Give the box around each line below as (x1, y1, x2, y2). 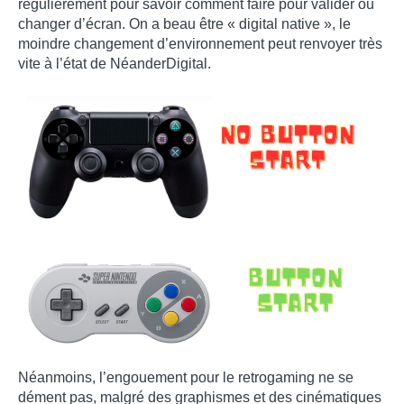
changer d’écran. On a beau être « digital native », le (18, 16, 351, 32)
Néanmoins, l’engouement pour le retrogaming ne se (18, 370, 353, 386)
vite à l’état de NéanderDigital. (18, 56, 211, 72)
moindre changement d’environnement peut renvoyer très (18, 36, 382, 52)
